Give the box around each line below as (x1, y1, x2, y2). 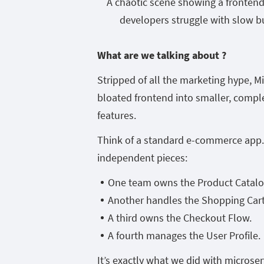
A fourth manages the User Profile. (108, 229, 260, 243)
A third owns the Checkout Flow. (108, 211, 252, 225)
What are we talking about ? (97, 48, 226, 62)
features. (97, 108, 136, 123)
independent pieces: (97, 151, 187, 165)
